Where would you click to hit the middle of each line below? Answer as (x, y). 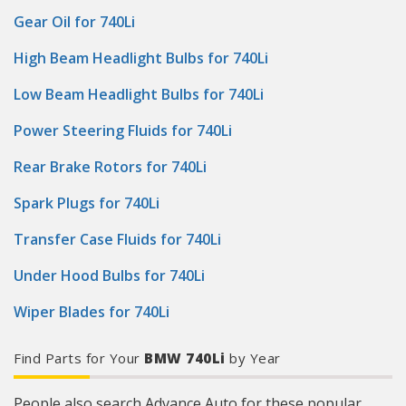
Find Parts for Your (77, 358)
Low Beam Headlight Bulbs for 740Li (139, 94)
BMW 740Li (183, 358)
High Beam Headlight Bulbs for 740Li (141, 58)
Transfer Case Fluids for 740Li (117, 239)
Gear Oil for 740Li (74, 22)
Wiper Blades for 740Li (92, 312)
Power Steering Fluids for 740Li (123, 130)
